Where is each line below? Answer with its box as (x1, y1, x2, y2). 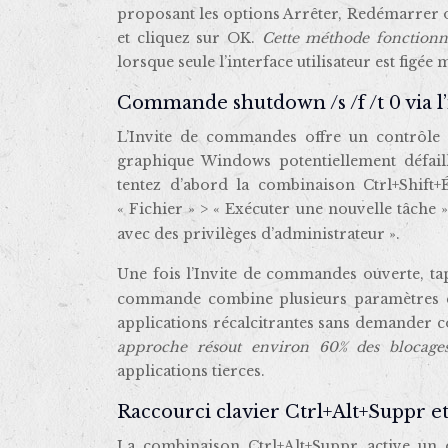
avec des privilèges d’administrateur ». (117, 225, 400, 244)
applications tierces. (117, 362, 265, 381)
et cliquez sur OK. (117, 29, 262, 48)
